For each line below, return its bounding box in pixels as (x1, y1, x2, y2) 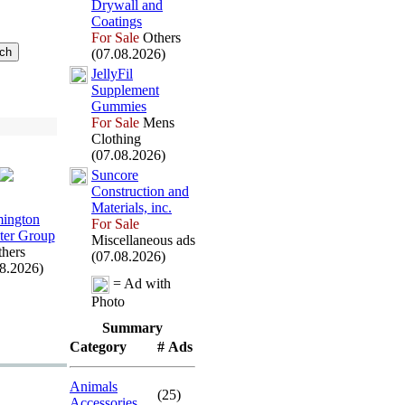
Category (70, 339, 127, 354)
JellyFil (91, 66, 133, 81)
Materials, (91, 200, 147, 215)
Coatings (91, 14, 142, 29)
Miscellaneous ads (91, 232, 195, 248)
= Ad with (109, 276, 171, 291)
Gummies (91, 99, 146, 114)
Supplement (91, 82, 159, 98)
